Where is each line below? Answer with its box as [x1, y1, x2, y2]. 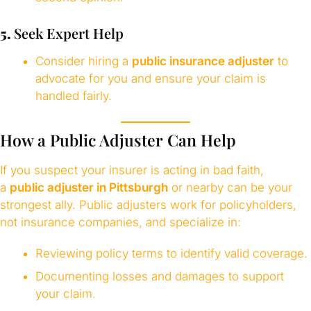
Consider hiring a [35, 54, 132, 69]
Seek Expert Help [14, 23, 124, 42]
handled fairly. [35, 89, 112, 103]
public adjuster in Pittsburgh [10, 180, 168, 194]
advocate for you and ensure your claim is [35, 72, 266, 86]
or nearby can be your [168, 180, 292, 194]
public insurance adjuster [131, 54, 274, 69]
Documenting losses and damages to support [35, 269, 284, 284]
